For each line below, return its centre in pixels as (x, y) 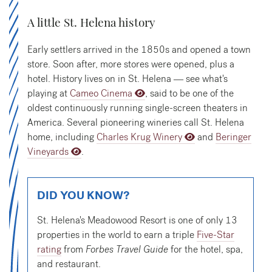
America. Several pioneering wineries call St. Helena (136, 122)
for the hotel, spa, (206, 249)
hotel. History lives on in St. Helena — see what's (127, 78)
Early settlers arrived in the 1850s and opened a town (139, 49)
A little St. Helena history (91, 22)
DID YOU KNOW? (83, 195)
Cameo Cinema (101, 93)
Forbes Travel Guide (127, 249)
